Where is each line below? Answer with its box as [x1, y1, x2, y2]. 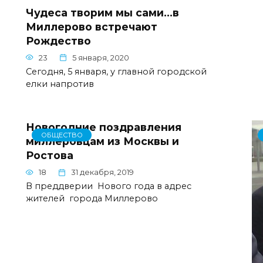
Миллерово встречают [26, 20, 157, 33]
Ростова [26, 149, 73, 162]
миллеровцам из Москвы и [26, 135, 179, 148]
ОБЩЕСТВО [41, 130, 83, 139]
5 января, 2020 [72, 53, 129, 62]
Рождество [26, 34, 91, 47]
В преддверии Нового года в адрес [26, 180, 191, 191]
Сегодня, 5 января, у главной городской [26, 66, 207, 77]
